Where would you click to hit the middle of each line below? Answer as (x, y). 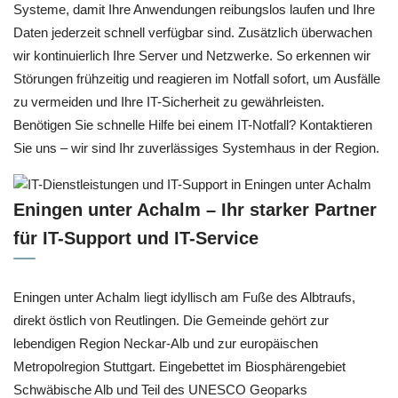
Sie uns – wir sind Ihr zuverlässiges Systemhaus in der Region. (196, 147)
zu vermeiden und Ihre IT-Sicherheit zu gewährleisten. (169, 101)
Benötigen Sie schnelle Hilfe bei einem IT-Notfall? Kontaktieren (193, 124)
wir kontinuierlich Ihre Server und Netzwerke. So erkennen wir (192, 55)
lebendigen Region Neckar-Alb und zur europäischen (166, 344)
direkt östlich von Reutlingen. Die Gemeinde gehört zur (171, 321)
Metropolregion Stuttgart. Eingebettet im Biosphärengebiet (179, 367)
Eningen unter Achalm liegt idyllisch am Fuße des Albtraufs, (184, 298)
